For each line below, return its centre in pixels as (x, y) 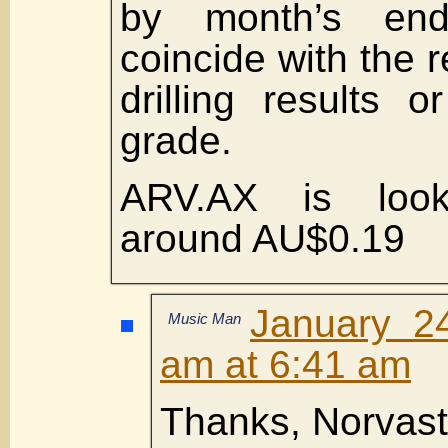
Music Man (204, 318)
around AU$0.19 (262, 238)
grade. (176, 140)
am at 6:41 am (285, 364)
